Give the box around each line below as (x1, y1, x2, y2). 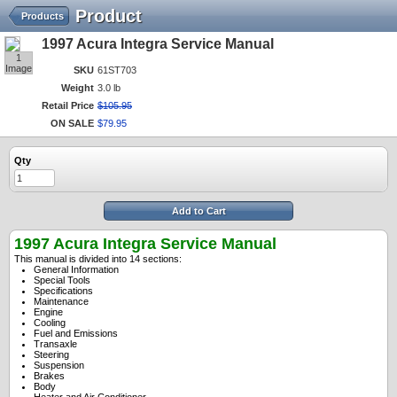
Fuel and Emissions (34, 328, 118, 339)
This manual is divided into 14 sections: (14, 253, 182, 264)
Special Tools (34, 275, 90, 285)
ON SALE (51, 118, 94, 128)
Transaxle (34, 339, 77, 349)
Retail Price (42, 100, 94, 111)
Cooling (34, 317, 66, 328)
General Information (34, 264, 119, 275)
